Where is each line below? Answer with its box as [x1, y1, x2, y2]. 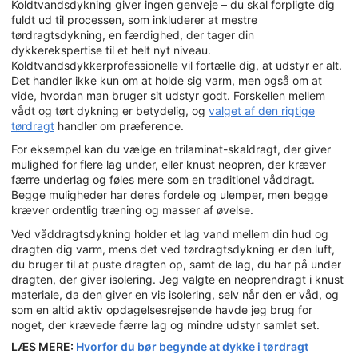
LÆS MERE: [11, 340, 76, 354]
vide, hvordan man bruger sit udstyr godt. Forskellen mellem [11, 88, 325, 102]
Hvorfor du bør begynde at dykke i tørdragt [76, 340, 308, 354]
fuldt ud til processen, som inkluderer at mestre [11, 12, 257, 26]
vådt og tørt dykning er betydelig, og [11, 103, 209, 117]
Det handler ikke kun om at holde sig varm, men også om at [11, 73, 322, 87]
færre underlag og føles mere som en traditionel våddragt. [11, 173, 315, 187]
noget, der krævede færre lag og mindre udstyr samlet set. [11, 317, 320, 332]
